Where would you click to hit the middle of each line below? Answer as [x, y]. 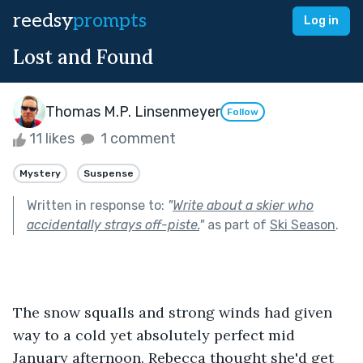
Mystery [40, 173]
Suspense [109, 173]
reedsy [43, 21]
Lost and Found [83, 57]
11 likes [52, 139]
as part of [237, 224]
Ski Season [303, 224]
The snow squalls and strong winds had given [175, 312]
